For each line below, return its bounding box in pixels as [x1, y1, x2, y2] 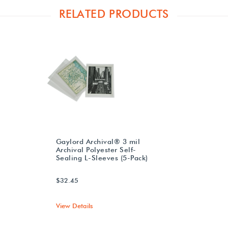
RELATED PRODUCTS [59, 7, 169, 20]
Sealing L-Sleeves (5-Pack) [55, 153, 148, 162]
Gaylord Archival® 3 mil [55, 137, 140, 146]
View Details [55, 201, 93, 210]
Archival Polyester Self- [55, 145, 136, 154]
